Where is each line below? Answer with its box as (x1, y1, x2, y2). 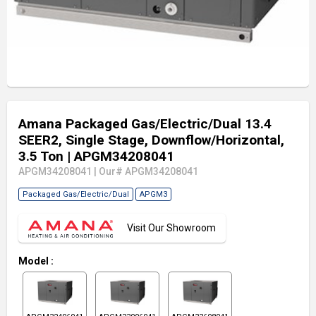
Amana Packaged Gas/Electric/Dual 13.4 (18, 116, 272, 132)
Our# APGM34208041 (97, 166, 198, 177)
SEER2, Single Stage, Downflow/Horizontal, (18, 132, 284, 148)
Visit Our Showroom (127, 222, 216, 233)
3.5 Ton (18, 148, 67, 164)
